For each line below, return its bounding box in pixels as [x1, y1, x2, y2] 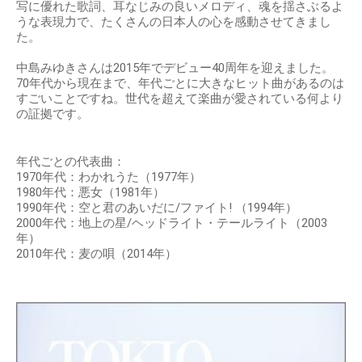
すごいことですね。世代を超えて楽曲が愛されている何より [16, 91, 343, 106]
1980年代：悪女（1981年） [16, 185, 165, 200]
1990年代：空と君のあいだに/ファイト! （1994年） [16, 200, 297, 215]
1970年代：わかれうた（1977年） [16, 170, 201, 184]
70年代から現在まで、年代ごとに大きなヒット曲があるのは [16, 76, 344, 90]
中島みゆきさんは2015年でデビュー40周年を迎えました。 [16, 61, 334, 75]
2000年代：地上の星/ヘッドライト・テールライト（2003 [16, 216, 327, 230]
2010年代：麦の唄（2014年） [16, 246, 177, 261]
